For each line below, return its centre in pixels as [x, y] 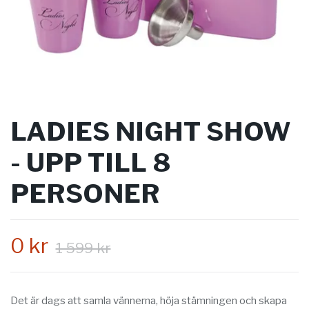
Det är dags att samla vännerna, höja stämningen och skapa [149, 301]
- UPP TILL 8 [90, 163]
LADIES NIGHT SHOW [151, 132]
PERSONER [85, 194]
